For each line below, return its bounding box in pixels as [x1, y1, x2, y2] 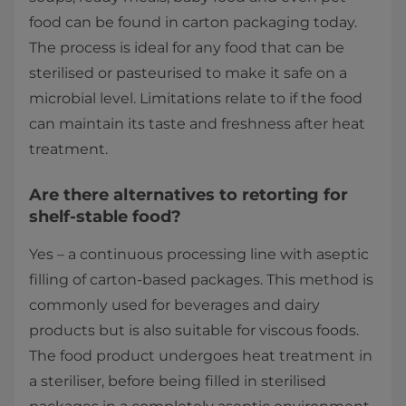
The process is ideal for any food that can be [29, 39, 344, 57]
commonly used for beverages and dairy [29, 296, 320, 314]
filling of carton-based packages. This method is [29, 271, 373, 289]
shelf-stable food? [29, 207, 181, 227]
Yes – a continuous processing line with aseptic [29, 246, 369, 264]
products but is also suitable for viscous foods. [29, 322, 359, 340]
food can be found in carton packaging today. [29, 14, 357, 32]
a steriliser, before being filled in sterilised [29, 372, 326, 391]
